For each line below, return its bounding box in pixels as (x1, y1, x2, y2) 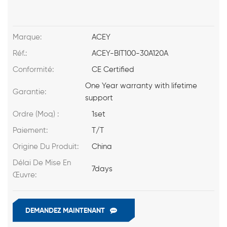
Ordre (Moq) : (13, 110, 59, 118)
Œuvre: (13, 171, 36, 179)
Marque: (13, 33, 42, 41)
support (85, 94, 113, 102)
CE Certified (92, 65, 135, 73)
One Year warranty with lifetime (85, 82, 197, 90)
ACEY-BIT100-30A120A (92, 49, 169, 57)
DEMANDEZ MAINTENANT (25, 207, 105, 214)
